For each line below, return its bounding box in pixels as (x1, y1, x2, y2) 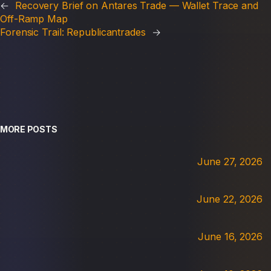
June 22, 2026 (197, 192, 263, 205)
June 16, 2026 (198, 230, 263, 243)
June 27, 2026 (197, 155, 263, 168)
